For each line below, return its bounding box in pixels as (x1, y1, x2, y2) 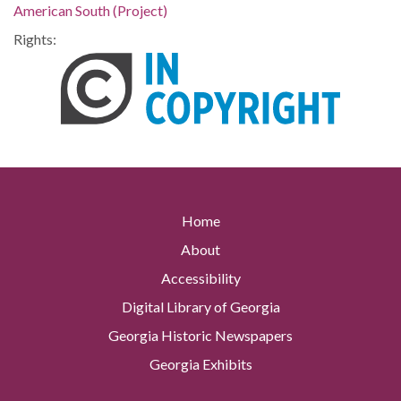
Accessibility (160, 269, 241, 287)
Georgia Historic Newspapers (108, 327, 293, 345)
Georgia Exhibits (149, 355, 252, 373)
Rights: (13, 30, 56, 47)
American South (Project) (13, 2, 167, 19)
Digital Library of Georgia (121, 298, 280, 316)
